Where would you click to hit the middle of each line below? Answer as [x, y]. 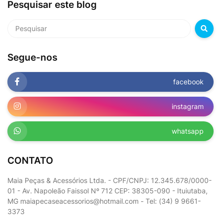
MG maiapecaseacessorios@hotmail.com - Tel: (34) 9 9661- [104, 201]
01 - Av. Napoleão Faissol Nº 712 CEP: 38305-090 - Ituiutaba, [108, 190]
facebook [188, 82]
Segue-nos [32, 57]
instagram [188, 107]
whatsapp [188, 131]
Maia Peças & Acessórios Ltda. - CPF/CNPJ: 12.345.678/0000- [110, 180]
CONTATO [30, 160]
